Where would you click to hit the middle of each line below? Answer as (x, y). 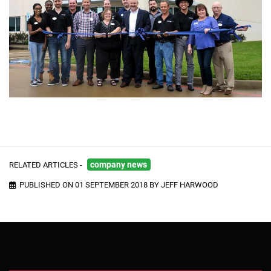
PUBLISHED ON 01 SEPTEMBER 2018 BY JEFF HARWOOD (117, 184)
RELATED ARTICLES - (46, 164)
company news (119, 164)
